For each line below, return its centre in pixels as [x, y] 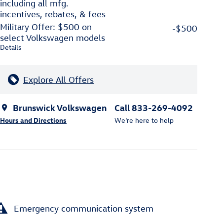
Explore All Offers [58, 79]
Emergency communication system [84, 208]
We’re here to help [144, 120]
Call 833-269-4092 [154, 107]
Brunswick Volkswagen [60, 107]
